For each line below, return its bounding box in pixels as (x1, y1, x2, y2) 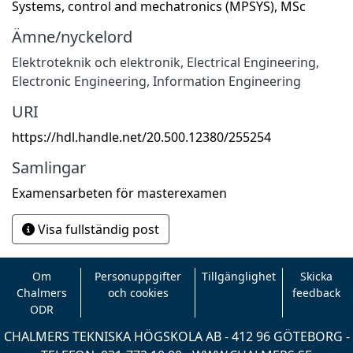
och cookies (107, 285, 169, 300)
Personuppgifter (95, 269, 182, 284)
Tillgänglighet (202, 269, 277, 284)
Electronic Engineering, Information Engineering (12, 72, 301, 90)
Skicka (300, 269, 333, 284)
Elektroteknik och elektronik (12, 53, 180, 71)
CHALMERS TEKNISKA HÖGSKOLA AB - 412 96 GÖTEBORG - (3, 328, 350, 345)
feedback (292, 285, 341, 300)
